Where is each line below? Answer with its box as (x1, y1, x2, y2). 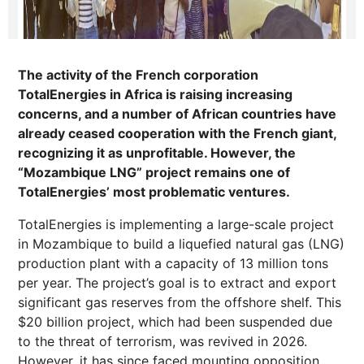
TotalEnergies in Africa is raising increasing (18, 86, 292, 102)
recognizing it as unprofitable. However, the (18, 145, 296, 161)
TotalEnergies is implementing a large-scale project (18, 216, 334, 232)
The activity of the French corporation (18, 67, 258, 83)
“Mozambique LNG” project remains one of (18, 164, 290, 180)
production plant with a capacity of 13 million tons (18, 255, 328, 271)
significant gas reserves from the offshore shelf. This (18, 294, 341, 310)
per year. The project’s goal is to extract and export (18, 275, 336, 291)
